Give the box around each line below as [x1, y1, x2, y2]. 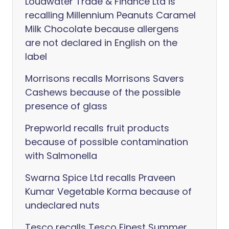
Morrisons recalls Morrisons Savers [25, 72, 184, 85]
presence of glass [25, 100, 107, 112]
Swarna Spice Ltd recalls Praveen [25, 171, 175, 184]
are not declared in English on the [25, 36, 177, 49]
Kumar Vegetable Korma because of [25, 185, 192, 198]
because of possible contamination [25, 135, 188, 148]
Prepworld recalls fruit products [25, 122, 169, 134]
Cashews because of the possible [25, 86, 180, 99]
